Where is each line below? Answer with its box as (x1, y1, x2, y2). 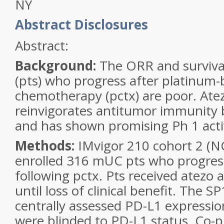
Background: (15, 56, 96, 74)
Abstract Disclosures (15, 15, 148, 33)
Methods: (15, 136, 74, 154)
